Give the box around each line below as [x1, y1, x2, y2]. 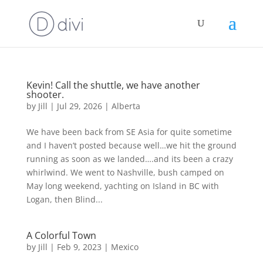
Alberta [111, 100, 140, 112]
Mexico [110, 241, 139, 252]
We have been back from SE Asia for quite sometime [26, 126, 232, 137]
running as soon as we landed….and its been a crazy [26, 153, 233, 164]
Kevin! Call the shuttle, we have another [26, 79, 200, 92]
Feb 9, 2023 [56, 241, 102, 252]
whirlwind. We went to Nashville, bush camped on [26, 167, 224, 178]
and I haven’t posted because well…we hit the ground [26, 140, 237, 151]
